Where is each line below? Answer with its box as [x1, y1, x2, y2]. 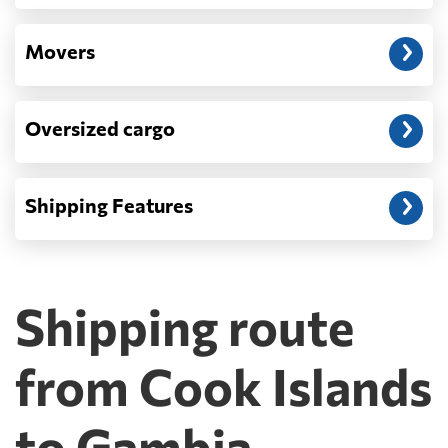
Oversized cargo [25, 116, 175, 141]
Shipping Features [25, 193, 193, 218]
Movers [25, 39, 95, 64]
